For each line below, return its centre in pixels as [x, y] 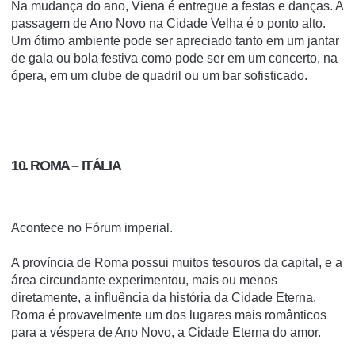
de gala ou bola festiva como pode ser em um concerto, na [174, 58]
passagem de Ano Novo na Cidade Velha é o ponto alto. [168, 23]
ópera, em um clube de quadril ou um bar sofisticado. [159, 75]
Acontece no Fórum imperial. [92, 227]
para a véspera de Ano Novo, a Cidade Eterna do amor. [166, 332]
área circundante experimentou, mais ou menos [144, 280]
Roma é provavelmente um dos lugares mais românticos [169, 315]
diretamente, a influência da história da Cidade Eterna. [164, 297]
